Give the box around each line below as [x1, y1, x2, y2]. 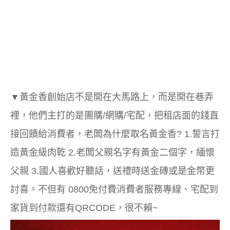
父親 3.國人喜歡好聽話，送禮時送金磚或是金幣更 [10, 165, 215, 176]
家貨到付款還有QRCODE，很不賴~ [10, 202, 158, 213]
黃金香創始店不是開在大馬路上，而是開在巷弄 [20, 91, 214, 102]
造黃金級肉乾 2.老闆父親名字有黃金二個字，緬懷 [10, 147, 215, 158]
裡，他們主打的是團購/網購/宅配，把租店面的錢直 [10, 110, 219, 121]
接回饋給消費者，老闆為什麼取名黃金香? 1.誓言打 [10, 128, 220, 139]
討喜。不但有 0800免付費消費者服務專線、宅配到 [10, 184, 218, 195]
